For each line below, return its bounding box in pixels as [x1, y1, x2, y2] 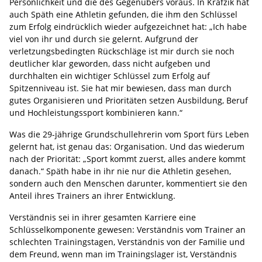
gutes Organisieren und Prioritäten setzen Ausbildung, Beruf [9, 94, 248, 106]
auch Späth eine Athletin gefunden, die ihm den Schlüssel [9, 8, 237, 20]
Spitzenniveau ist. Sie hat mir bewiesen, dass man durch [9, 82, 232, 94]
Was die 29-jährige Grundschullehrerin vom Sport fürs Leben [9, 128, 249, 140]
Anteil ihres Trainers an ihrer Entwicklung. [9, 189, 175, 201]
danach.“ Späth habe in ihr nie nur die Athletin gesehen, [9, 165, 231, 177]
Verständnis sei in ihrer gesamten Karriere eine [9, 211, 196, 223]
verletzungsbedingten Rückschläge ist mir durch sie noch [9, 45, 235, 57]
